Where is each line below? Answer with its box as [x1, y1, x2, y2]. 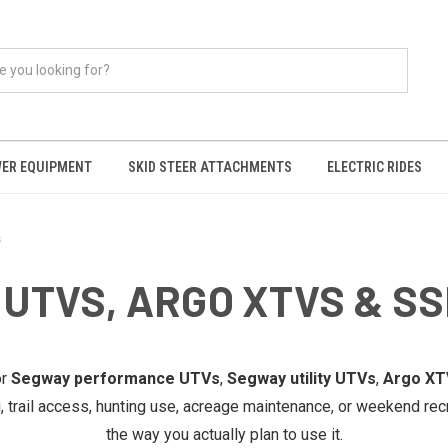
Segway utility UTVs [227, 369, 376, 388]
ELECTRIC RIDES [327, 159, 423, 175]
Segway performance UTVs [11, 369, 220, 388]
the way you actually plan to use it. [105, 425, 343, 444]
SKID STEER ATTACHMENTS [127, 159, 292, 175]
